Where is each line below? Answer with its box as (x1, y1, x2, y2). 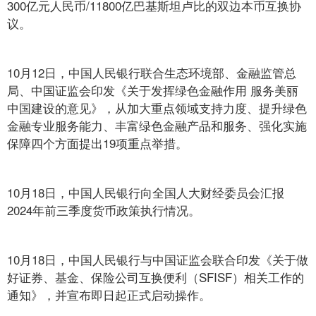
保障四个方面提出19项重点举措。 (7, 134, 188, 152)
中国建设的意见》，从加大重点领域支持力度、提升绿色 (7, 99, 307, 116)
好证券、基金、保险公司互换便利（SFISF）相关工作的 (7, 268, 304, 286)
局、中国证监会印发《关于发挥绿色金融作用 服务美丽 (7, 81, 298, 99)
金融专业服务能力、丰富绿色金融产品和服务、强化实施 (7, 116, 307, 134)
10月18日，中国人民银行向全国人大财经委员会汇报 (7, 183, 284, 201)
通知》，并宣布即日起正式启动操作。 (7, 286, 211, 303)
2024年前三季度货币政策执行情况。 (7, 201, 200, 219)
